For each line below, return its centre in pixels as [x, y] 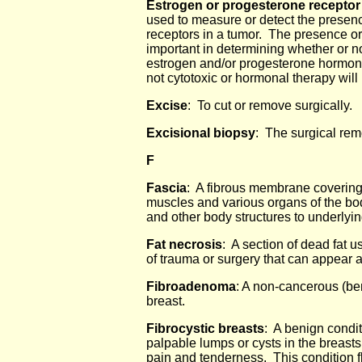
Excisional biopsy [201, 133]
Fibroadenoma [191, 286]
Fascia [166, 188]
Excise [167, 105]
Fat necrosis [184, 244]
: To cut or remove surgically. [270, 105]
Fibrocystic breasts [205, 328]
